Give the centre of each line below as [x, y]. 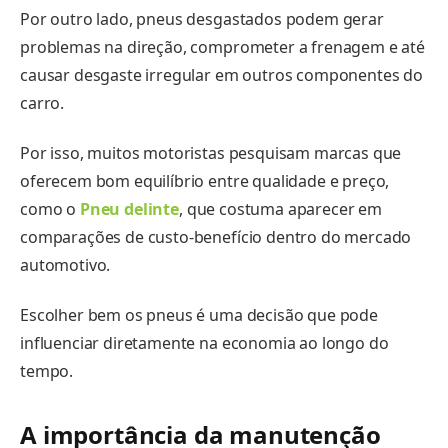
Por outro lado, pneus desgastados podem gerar [202, 19]
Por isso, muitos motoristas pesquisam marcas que [211, 152]
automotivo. [65, 264]
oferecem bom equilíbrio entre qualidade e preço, [205, 180]
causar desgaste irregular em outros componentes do [221, 75]
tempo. [47, 370]
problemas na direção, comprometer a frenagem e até [222, 47]
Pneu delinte [129, 208]
